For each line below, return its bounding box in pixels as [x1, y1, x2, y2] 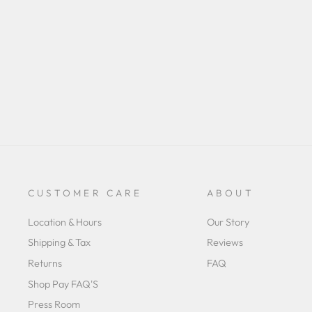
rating [125, 5, 148, 16]
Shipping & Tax [28, 236, 91, 249]
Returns [28, 257, 62, 270]
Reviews [207, 236, 244, 249]
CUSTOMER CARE [28, 186, 143, 199]
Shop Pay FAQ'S [28, 277, 98, 290]
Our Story [207, 215, 250, 228]
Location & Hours [28, 215, 102, 228]
